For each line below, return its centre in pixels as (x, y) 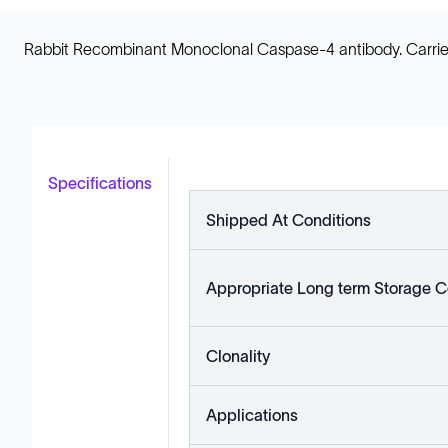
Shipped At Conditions (288, 220)
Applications (252, 415)
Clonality (238, 356)
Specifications (100, 183)
